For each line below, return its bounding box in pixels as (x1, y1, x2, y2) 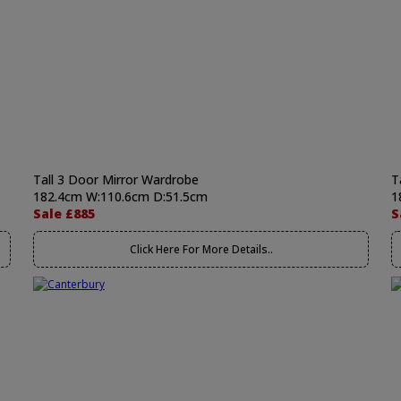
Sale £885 (33, 205, 95, 222)
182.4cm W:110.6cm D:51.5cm (33, 188, 208, 205)
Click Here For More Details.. (129, 242, 273, 257)
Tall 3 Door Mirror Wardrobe (33, 171, 199, 188)
